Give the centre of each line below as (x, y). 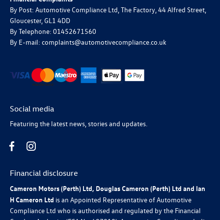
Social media (32, 109)
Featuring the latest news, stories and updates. (79, 124)
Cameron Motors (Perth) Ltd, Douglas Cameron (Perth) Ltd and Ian (108, 188)
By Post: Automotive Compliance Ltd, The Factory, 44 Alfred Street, (108, 10)
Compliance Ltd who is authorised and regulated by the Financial (105, 211)
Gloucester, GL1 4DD (40, 21)
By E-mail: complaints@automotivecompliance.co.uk (88, 42)
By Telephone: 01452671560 (53, 31)
